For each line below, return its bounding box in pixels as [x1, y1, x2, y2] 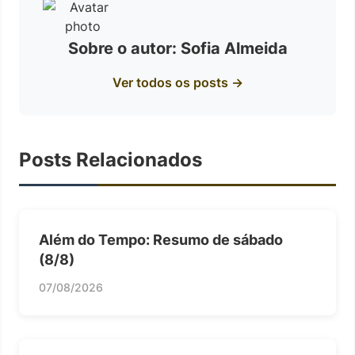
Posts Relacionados [19, 148, 202, 171]
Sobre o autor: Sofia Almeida [67, 39, 288, 58]
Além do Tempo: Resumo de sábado [39, 231, 283, 248]
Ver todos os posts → [112, 74, 243, 90]
